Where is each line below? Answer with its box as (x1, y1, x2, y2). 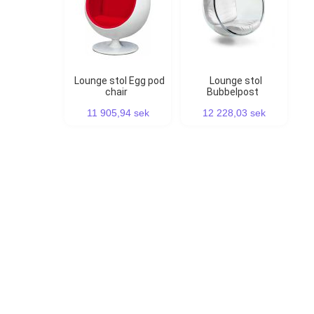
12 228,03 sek (203, 107, 266, 119)
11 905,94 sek (86, 107, 149, 119)
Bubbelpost (207, 86, 259, 98)
